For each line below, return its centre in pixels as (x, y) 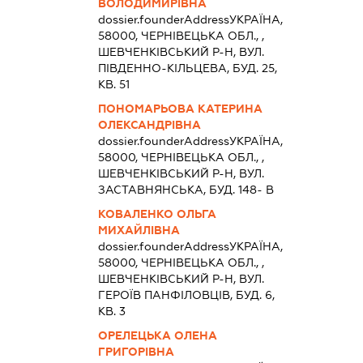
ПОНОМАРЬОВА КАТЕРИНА (180, 108)
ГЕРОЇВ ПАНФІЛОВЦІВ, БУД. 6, (186, 295)
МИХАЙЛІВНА (139, 230)
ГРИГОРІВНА (136, 351)
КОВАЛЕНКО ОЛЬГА (157, 214)
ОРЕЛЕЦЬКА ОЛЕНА (157, 335)
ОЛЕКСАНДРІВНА (149, 124)
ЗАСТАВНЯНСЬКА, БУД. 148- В (186, 189)
